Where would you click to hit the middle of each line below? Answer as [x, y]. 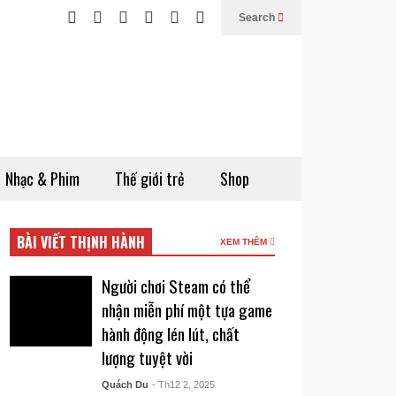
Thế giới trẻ [150, 179]
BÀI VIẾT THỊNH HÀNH [81, 242]
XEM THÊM [245, 242]
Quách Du [125, 385]
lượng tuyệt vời [147, 358]
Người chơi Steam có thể [175, 286]
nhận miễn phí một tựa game [187, 310]
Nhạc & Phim [42, 179]
